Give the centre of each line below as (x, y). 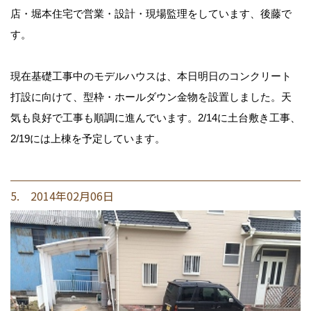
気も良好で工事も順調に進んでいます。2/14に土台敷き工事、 (155, 117)
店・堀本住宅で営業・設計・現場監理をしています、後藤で (151, 13)
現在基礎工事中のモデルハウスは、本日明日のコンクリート (151, 76)
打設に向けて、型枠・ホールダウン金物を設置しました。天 (151, 96)
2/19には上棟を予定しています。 (88, 138)
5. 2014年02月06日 (62, 195)
